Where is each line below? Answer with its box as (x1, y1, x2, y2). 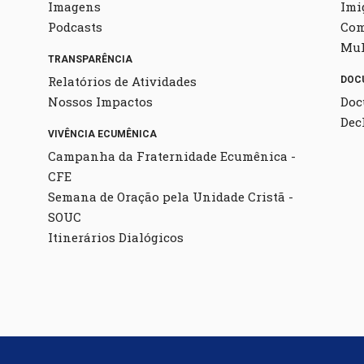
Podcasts (48, 18, 102, 35)
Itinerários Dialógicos (48, 228, 184, 245)
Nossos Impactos (48, 93, 153, 110)
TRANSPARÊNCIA (48, 53, 132, 65)
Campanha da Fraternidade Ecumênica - (48, 147, 296, 164)
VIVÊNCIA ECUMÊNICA (48, 128, 157, 140)
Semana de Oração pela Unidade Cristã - (48, 188, 293, 205)
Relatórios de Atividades (48, 72, 197, 89)
